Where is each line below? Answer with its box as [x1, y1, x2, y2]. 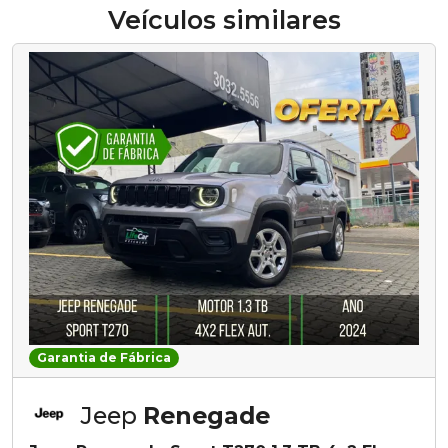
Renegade [143, 400, 270, 430]
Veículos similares [107, 5, 341, 36]
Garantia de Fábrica [36, 349, 171, 365]
